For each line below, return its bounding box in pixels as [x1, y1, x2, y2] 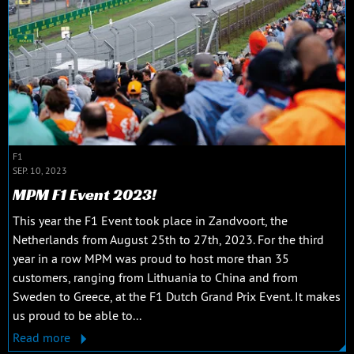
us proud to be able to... [13, 307, 141, 324]
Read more [13, 330, 73, 346]
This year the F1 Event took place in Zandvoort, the [13, 213, 288, 229]
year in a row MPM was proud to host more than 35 [13, 250, 289, 267]
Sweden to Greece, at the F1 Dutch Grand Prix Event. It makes [13, 288, 341, 305]
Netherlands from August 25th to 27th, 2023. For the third [13, 232, 324, 248]
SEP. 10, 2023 [13, 164, 67, 177]
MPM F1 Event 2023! [13, 184, 156, 205]
